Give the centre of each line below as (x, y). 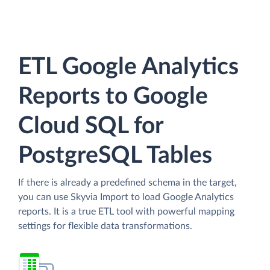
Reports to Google (113, 96)
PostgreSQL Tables (115, 155)
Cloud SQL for (91, 126)
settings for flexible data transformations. (105, 226)
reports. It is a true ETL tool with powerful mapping (126, 211)
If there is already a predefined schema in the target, (127, 182)
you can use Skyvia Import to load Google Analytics (126, 197)
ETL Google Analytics (128, 67)
